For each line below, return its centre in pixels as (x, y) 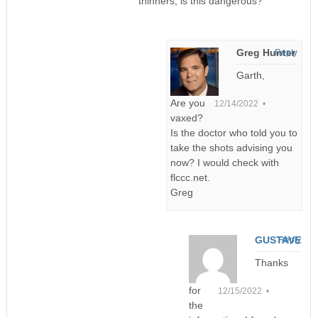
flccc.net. (191, 177)
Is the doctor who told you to (234, 132)
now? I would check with (225, 162)
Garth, (251, 75)
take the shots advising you (232, 147)
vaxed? (187, 117)
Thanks (272, 262)
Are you (188, 103)
